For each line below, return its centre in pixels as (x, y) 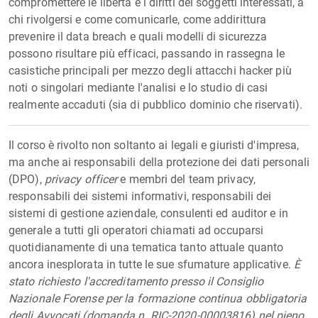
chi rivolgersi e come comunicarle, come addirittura (138, 20)
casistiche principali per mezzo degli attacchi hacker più (150, 71)
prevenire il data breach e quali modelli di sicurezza (138, 37)
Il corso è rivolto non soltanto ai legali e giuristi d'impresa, (154, 145)
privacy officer (81, 179)
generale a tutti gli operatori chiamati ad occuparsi (136, 230)
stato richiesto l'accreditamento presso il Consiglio (136, 281)
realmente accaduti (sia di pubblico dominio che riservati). (155, 105)
